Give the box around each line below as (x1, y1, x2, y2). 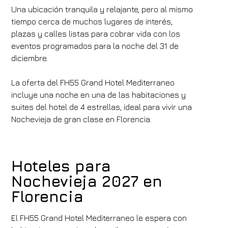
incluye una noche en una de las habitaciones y (11, 90, 186, 99)
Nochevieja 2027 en (11, 172, 163, 190)
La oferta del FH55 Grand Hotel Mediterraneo (11, 78, 175, 87)
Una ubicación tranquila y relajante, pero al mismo (11, 5, 193, 14)
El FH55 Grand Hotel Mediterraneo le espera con (11, 213, 187, 222)
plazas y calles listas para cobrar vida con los (11, 29, 181, 38)
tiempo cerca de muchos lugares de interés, (11, 17, 173, 26)
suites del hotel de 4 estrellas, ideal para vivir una (11, 102, 192, 111)
